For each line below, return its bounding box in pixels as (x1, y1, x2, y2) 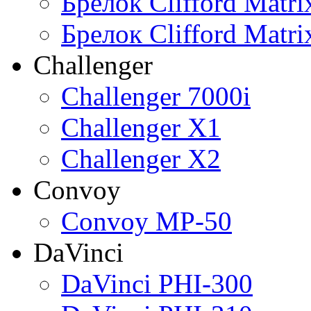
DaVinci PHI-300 (61, 268, 253, 299)
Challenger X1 (61, 112, 221, 142)
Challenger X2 (61, 143, 221, 174)
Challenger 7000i (61, 81, 251, 111)
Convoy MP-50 (61, 205, 232, 236)
